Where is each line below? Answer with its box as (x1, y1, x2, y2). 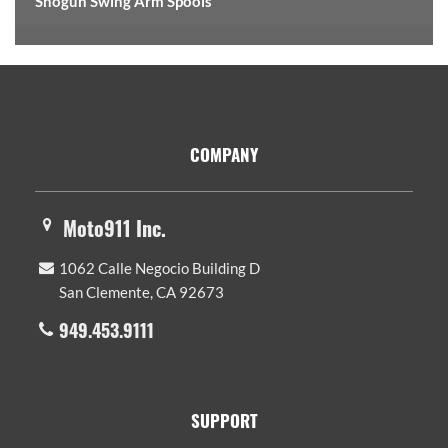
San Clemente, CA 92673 (59, 282, 224, 301)
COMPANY (190, 141, 258, 167)
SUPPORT (190, 407, 258, 433)
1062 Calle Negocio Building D (59, 258, 260, 277)
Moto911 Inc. (63, 212, 166, 243)
